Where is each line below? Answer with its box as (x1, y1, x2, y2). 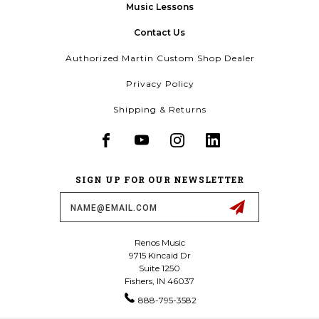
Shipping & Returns (113, 104, 206, 115)
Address (15, 202, 56, 214)
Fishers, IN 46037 (125, 276, 194, 287)
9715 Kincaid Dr (128, 250, 191, 261)
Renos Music (134, 237, 185, 249)
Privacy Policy (125, 78, 194, 90)
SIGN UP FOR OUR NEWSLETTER (75, 174, 244, 186)
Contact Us (134, 27, 185, 38)
